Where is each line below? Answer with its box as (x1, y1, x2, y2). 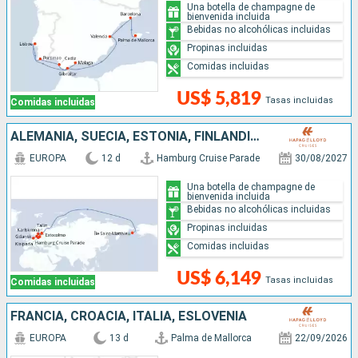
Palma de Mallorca (171, 332, 253, 344)
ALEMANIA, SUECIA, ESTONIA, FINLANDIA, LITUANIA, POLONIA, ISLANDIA (250, 129, 260, 145)
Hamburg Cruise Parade (156, 153, 260, 165)
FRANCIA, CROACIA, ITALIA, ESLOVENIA (10, 308, 247, 324)
